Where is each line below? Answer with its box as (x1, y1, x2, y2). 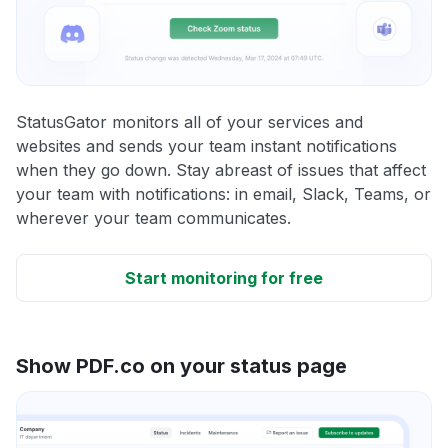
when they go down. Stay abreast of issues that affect (16, 159, 426, 180)
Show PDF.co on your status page (16, 353, 347, 378)
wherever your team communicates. (16, 207, 291, 228)
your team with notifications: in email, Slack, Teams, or (16, 183, 431, 204)
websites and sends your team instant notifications (16, 135, 397, 156)
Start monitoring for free (125, 267, 323, 288)
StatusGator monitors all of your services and (16, 111, 363, 132)
